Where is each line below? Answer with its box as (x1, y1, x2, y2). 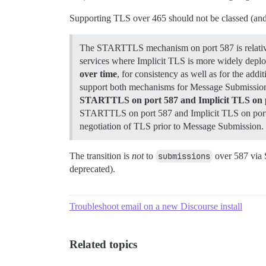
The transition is (69, 150, 132, 161)
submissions (158, 150, 210, 161)
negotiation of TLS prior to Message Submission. (80, 121, 264, 131)
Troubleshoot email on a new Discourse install (69, 201, 242, 211)
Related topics (69, 237, 137, 251)
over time (80, 68, 117, 79)
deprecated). (69, 163, 115, 174)
